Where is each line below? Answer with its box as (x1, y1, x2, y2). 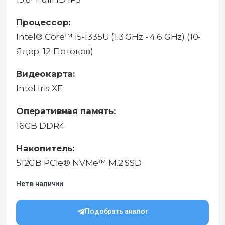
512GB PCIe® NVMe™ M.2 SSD (16, 158, 142, 168)
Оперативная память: (16, 106, 116, 117)
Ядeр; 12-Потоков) (16, 46, 94, 57)
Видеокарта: (16, 69, 75, 79)
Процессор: (16, 17, 71, 28)
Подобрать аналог (85, 207, 148, 216)
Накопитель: (16, 143, 75, 154)
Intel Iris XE (16, 83, 63, 94)
